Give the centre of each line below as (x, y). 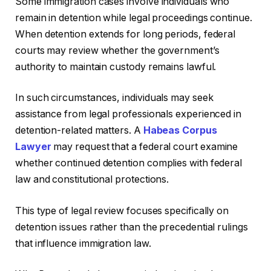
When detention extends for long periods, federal (126, 34)
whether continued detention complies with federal (129, 163)
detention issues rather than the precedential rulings (132, 227)
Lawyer (33, 147)
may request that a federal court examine (146, 147)
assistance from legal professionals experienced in (129, 114)
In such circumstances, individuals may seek (114, 98)
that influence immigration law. (83, 243)
